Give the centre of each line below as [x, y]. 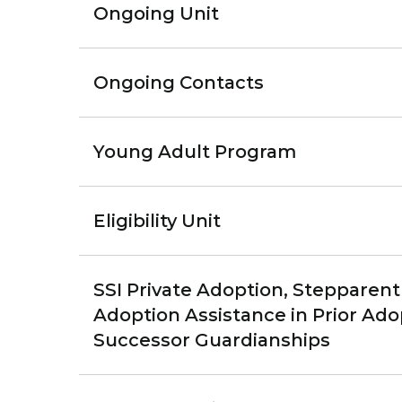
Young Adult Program [195, 152]
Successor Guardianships [212, 340]
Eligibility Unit [157, 221]
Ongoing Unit [156, 13]
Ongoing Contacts [179, 83]
